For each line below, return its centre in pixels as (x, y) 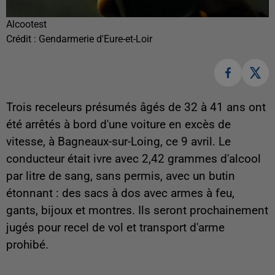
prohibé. (27, 245)
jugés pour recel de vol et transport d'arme (115, 227)
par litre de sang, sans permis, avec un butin (121, 176)
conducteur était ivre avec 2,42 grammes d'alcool (134, 159)
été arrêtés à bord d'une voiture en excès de (118, 124)
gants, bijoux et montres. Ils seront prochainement (137, 210)
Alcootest (26, 25)
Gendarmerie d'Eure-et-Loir (95, 39)
